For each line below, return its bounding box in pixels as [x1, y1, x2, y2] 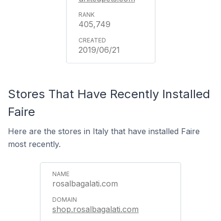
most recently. [8, 139, 61, 149]
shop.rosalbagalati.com [52, 204, 139, 214]
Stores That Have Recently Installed [8, 87, 210, 101]
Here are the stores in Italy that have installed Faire [8, 126, 200, 136]
